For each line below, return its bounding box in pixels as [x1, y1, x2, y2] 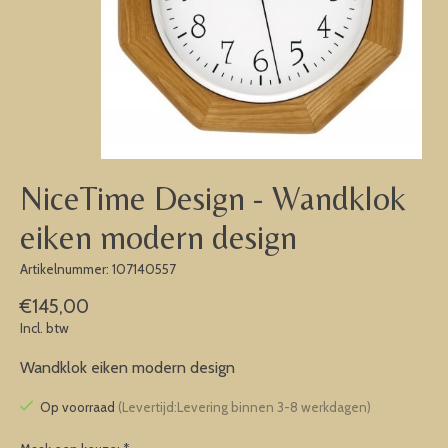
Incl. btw [20, 319, 69, 336]
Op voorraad [39, 399, 118, 416]
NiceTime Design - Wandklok [20, 179, 406, 218]
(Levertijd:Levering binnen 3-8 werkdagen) [117, 399, 371, 416]
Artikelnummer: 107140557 [20, 261, 176, 278]
